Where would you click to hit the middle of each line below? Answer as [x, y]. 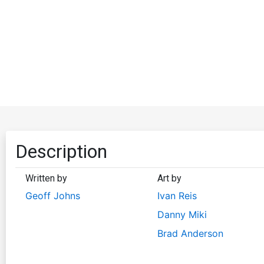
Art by [169, 178]
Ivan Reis [177, 195]
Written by [46, 178]
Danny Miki [182, 214]
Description [61, 151]
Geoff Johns [53, 195]
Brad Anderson [190, 233]
